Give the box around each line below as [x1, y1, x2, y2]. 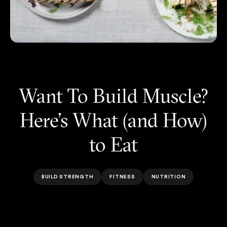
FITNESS [109, 173, 135, 180]
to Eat [89, 132, 138, 157]
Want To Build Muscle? [18, 83, 209, 108]
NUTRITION [151, 173, 186, 180]
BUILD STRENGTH [41, 173, 94, 180]
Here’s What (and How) [20, 107, 207, 132]
